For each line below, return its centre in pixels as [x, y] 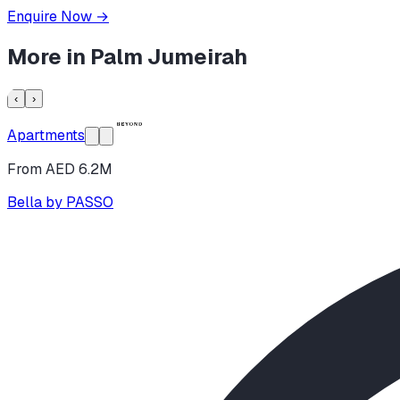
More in [49, 57]
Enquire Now [51, 16]
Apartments [46, 136]
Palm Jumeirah [169, 57]
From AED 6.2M [60, 170]
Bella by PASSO [60, 203]
